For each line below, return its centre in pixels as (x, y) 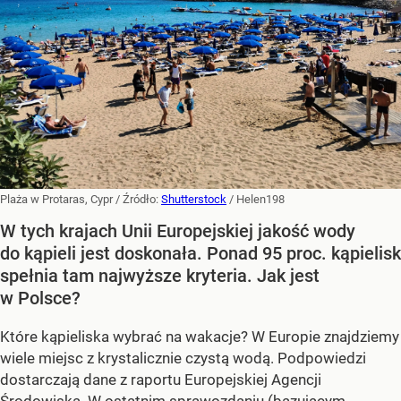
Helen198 (260, 199)
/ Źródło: (138, 199)
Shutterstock (194, 199)
